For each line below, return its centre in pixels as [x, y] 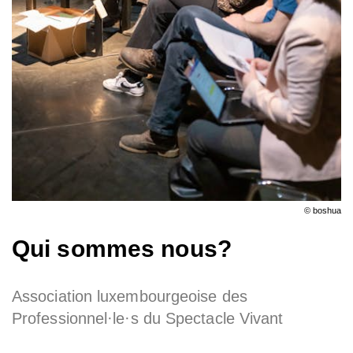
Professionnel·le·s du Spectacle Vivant [148, 319]
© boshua [323, 211]
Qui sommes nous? [122, 249]
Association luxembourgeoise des [130, 297]
